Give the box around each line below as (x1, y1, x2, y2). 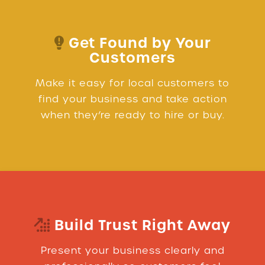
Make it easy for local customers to (35, 77, 230, 90)
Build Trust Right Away (50, 216, 231, 235)
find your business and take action (38, 93, 227, 106)
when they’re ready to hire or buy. (40, 109, 225, 122)
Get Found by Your (64, 34, 211, 53)
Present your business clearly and (40, 244, 225, 257)
